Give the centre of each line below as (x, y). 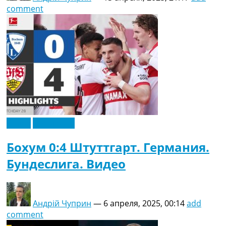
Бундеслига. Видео (66, 164)
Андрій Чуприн (62, 204)
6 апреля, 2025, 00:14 (144, 204)
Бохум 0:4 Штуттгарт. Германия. (108, 147)
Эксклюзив (54, 123)
